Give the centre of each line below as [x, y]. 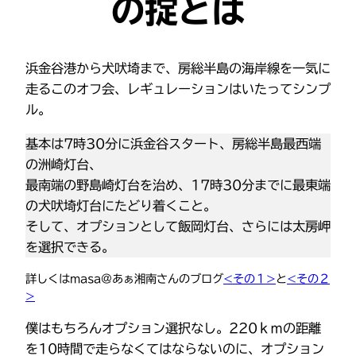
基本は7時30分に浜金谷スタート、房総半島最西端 [173, 143]
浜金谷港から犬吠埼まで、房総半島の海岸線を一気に [178, 69]
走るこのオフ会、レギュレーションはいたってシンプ [178, 89]
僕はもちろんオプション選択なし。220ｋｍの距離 [173, 329]
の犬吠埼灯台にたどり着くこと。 [121, 205]
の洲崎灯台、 [64, 164]
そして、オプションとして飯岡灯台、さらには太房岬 [178, 226]
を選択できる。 [70, 247]
